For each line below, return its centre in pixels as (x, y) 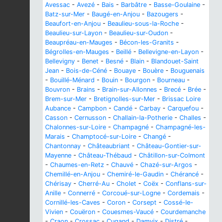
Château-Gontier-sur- (169, 146)
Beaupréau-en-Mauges (79, 42)
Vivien (54, 212)
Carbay (150, 108)
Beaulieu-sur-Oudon (139, 33)
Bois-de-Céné (86, 70)
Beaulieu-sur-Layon (74, 33)
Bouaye (125, 70)
